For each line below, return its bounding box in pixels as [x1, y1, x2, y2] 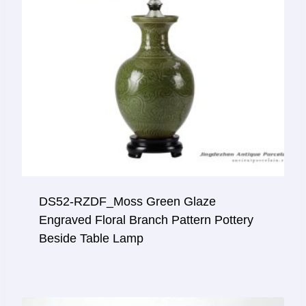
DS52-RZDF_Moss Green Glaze [39, 195, 216, 209]
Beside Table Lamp [39, 232, 143, 246]
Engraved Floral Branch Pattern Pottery [39, 213, 253, 227]
